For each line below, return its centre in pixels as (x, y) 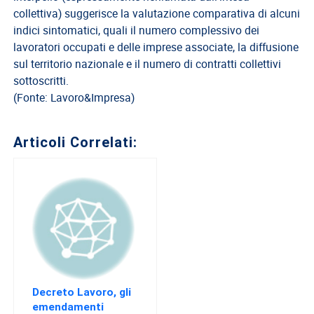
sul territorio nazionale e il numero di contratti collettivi (148, 64)
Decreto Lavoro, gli (82, 292)
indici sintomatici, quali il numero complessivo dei (137, 30)
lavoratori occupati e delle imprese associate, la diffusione (156, 47)
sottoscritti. (41, 81)
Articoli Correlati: (76, 142)
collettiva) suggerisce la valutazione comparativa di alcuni (157, 14)
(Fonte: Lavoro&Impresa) (74, 98)
